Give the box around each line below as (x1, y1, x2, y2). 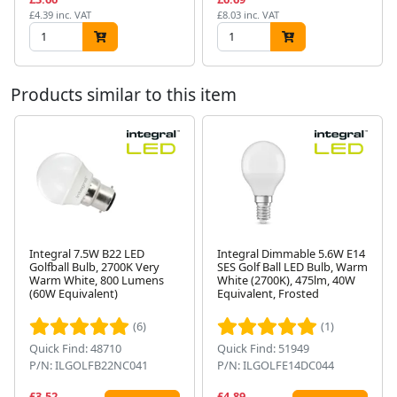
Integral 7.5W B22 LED (29, 245, 144, 261)
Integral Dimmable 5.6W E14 (217, 245, 365, 261)
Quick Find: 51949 (217, 339, 309, 356)
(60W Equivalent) (29, 284, 118, 301)
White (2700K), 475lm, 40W (217, 271, 355, 288)
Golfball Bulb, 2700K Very (29, 258, 160, 275)
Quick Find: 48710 (29, 339, 121, 356)
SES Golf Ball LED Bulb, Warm (217, 258, 368, 275)
